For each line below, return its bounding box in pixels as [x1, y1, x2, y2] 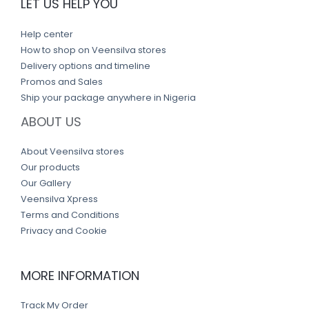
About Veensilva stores [21, 145, 124, 157]
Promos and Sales [21, 75, 103, 88]
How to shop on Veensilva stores [21, 43, 166, 56]
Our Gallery [21, 177, 71, 189]
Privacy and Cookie [21, 224, 107, 237]
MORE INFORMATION [21, 266, 139, 284]
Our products [21, 161, 80, 173]
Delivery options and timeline [21, 59, 150, 72]
